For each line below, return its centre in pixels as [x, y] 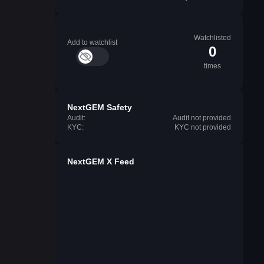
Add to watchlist [92, 42]
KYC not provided [203, 127]
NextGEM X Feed [101, 161]
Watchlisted [212, 38]
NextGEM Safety [100, 107]
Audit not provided [202, 118]
